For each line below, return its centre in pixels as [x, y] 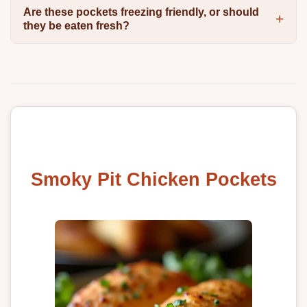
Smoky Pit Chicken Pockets [153, 180]
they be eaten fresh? [76, 26]
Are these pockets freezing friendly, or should [141, 12]
